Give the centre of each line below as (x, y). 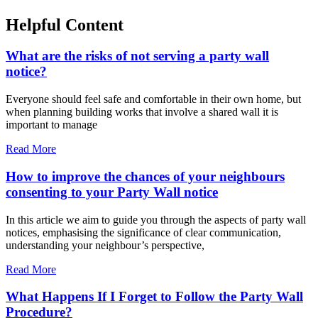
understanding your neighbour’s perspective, (105, 245)
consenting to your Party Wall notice (112, 192)
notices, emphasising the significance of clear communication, (143, 232)
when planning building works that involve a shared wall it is (142, 112)
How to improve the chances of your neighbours (145, 176)
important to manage (51, 125)
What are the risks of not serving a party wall (137, 56)
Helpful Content (65, 24)
